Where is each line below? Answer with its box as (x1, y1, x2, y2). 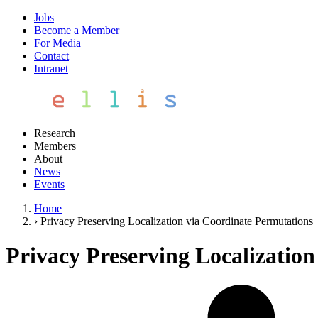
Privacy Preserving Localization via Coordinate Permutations (40, 215, 313, 227)
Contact (34, 50, 69, 62)
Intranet (34, 62, 68, 75)
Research (34, 127, 75, 139)
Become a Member (34, 24, 119, 36)
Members (34, 140, 76, 152)
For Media (34, 37, 81, 49)
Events (34, 178, 65, 190)
